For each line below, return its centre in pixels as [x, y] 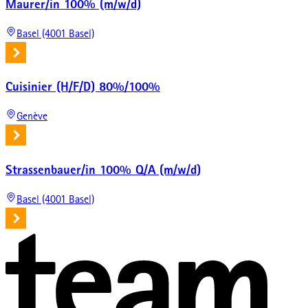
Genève [32, 118]
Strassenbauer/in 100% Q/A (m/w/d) [103, 171]
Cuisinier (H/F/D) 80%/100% [83, 88]
